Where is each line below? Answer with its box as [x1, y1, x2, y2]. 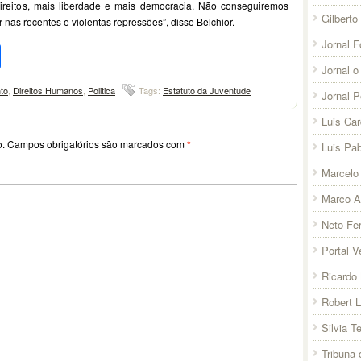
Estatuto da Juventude [163, 83, 251, 97]
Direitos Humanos [13, 83, 83, 97]
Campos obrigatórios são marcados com [7, 136, 187, 151]
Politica [88, 83, 115, 97]
